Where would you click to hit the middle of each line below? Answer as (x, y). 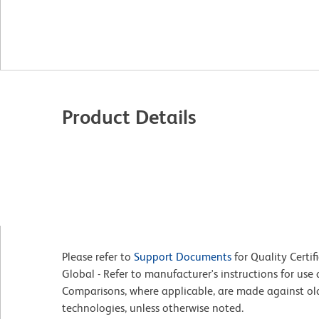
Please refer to (98, 257)
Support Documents (183, 257)
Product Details (129, 117)
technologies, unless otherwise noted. (153, 308)
